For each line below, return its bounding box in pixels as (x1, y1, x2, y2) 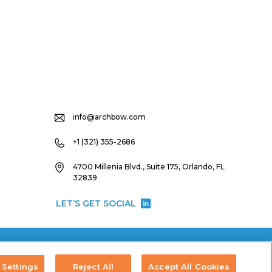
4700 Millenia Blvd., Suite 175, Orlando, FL (72, 161, 225, 171)
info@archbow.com (72, 112, 146, 121)
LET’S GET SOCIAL (56, 197, 137, 209)
